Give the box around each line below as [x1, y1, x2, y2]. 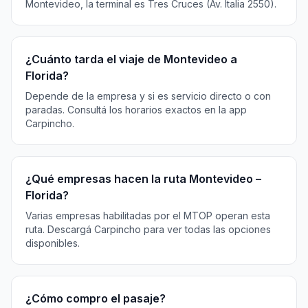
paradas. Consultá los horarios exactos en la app [25, 104, 247, 115]
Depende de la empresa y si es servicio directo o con [25, 90, 271, 102]
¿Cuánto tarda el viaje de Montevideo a [25, 52, 237, 66]
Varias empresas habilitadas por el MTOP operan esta [25, 210, 270, 221]
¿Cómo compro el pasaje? [25, 291, 166, 305]
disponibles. [25, 237, 80, 249]
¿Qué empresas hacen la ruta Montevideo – [25, 172, 261, 186]
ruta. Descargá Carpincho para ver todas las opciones [25, 223, 271, 235]
